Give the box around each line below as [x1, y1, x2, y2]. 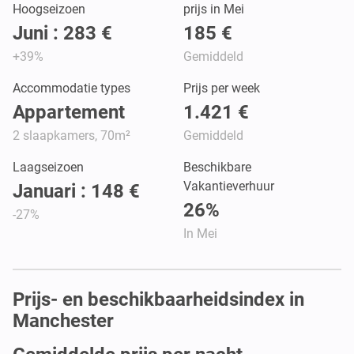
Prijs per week [183, 80, 260, 96]
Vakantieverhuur [183, 178, 274, 194]
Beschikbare [183, 159, 251, 175]
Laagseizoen [13, 159, 84, 175]
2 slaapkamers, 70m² [13, 127, 130, 143]
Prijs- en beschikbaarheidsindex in [13, 288, 304, 311]
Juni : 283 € [13, 21, 112, 44]
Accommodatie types [13, 80, 130, 96]
